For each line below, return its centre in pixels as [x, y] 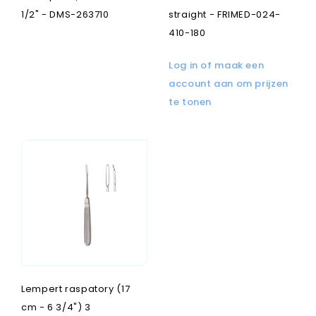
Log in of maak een [217, 65]
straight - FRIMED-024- [225, 14]
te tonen [190, 102]
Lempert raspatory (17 [76, 289]
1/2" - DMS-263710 [65, 14]
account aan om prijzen [229, 84]
